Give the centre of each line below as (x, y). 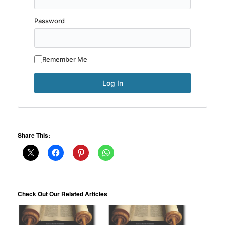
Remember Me (65, 60)
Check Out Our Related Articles (63, 194)
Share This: (34, 135)
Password (49, 21)
